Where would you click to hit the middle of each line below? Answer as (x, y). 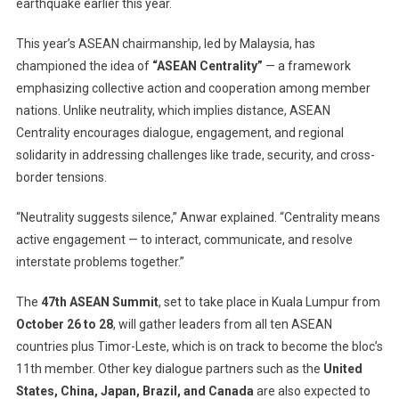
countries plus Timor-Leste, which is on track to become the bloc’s (199, 347)
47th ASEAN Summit (99, 302)
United (342, 369)
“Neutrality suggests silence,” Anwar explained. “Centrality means (198, 218)
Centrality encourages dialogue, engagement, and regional (179, 133)
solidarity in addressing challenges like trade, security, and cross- (195, 155)
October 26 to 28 (64, 325)
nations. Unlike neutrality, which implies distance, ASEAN (173, 111)
